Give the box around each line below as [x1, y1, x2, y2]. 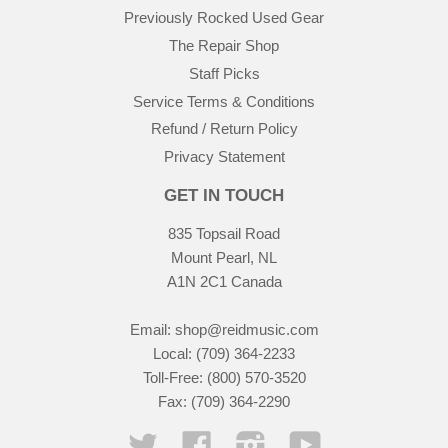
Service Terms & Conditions [133, 92, 315, 110]
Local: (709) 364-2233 [153, 345, 295, 363]
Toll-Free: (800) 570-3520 [142, 369, 306, 387]
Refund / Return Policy [150, 120, 298, 138]
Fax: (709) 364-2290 [158, 393, 290, 411]
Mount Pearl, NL [171, 249, 277, 267]
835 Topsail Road [168, 225, 280, 243]
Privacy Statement [163, 148, 285, 166]
